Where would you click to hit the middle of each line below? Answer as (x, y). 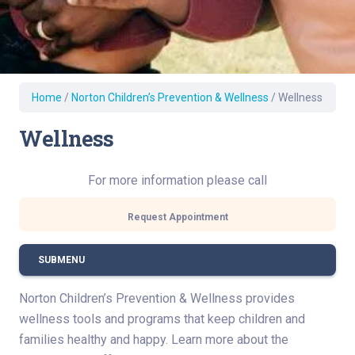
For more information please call (177, 181)
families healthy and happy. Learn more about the (154, 340)
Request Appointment (177, 218)
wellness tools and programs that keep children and (162, 319)
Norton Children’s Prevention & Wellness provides (157, 299)
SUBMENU (61, 260)
